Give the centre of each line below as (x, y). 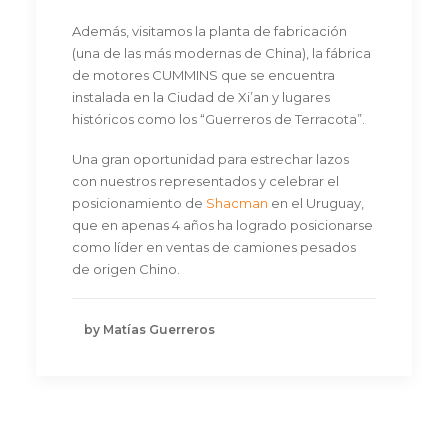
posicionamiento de (139, 203)
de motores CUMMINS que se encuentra (203, 75)
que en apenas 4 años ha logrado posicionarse (222, 225)
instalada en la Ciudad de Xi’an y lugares (201, 97)
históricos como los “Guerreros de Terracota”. (218, 119)
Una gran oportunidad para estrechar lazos (210, 159)
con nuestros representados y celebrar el (205, 181)
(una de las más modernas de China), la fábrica (221, 53)
